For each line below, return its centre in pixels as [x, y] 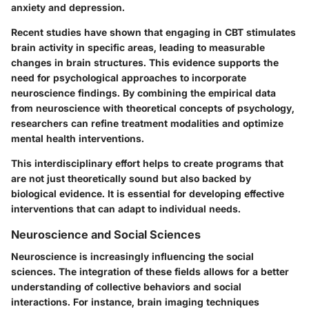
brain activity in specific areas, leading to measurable [138, 47]
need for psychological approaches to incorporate [129, 77]
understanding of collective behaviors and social [126, 287]
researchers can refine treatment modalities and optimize [147, 123]
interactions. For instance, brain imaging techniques [135, 302]
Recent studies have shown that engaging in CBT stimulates [153, 32]
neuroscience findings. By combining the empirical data [143, 92]
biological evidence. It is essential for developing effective [148, 193]
